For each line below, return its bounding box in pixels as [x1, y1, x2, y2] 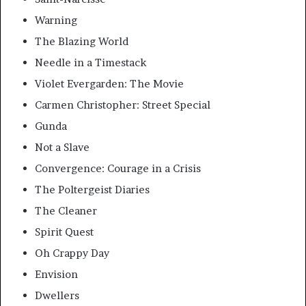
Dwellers [35, 289, 79, 303]
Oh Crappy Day [35, 247, 109, 260]
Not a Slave [35, 141, 89, 154]
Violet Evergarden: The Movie [35, 77, 184, 91]
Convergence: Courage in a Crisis [35, 162, 201, 176]
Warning [35, 14, 77, 27]
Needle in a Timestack [35, 56, 146, 70]
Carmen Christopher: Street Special [35, 98, 210, 112]
